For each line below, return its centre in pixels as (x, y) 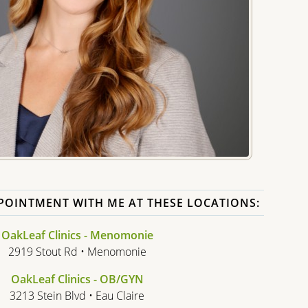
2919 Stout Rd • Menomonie (77, 252)
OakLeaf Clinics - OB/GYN (77, 279)
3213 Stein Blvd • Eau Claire (77, 296)
